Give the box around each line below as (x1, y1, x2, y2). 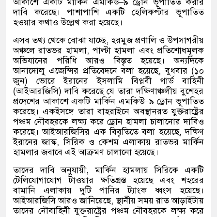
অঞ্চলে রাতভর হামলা (13, 45, 87, 56)
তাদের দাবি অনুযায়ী (13, 165, 87, 176)
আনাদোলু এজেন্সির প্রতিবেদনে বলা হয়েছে (13, 65, 159, 77)
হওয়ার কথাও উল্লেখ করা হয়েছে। (13, 17, 123, 28)
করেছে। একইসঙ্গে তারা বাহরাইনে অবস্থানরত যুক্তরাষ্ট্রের (13, 106, 204, 117)
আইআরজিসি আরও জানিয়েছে (13, 195, 111, 206)
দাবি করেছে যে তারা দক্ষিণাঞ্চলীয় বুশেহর (64, 86, 203, 97)
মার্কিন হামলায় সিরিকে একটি (95, 165, 204, 176)
